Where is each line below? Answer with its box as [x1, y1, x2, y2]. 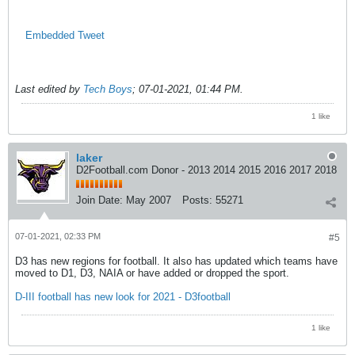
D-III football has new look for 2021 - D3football [15, 291, 231, 303]
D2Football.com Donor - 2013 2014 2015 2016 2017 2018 [76, 164, 337, 177]
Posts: [182, 194, 212, 207]
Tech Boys [83, 83, 132, 96]
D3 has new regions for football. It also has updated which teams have [15, 255, 338, 268]
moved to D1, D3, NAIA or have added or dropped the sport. [15, 267, 289, 280]
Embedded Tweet [25, 29, 105, 42]
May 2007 [126, 194, 171, 207]
